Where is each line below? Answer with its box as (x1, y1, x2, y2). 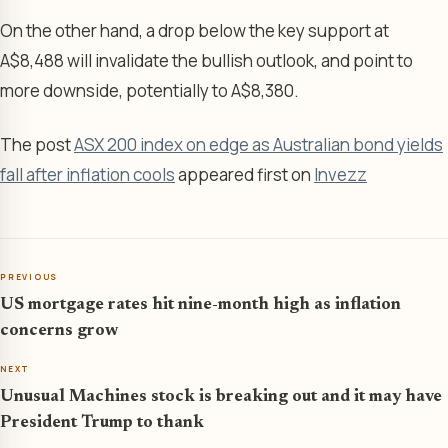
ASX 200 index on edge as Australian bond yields (74, 132, 443, 156)
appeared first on (175, 162, 314, 186)
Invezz (314, 162, 367, 186)
